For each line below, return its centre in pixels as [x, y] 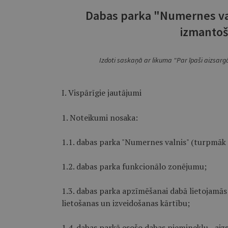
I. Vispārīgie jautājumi [101, 93]
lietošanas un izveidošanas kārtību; [125, 203]
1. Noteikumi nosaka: [99, 118]
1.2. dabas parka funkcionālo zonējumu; [134, 166]
